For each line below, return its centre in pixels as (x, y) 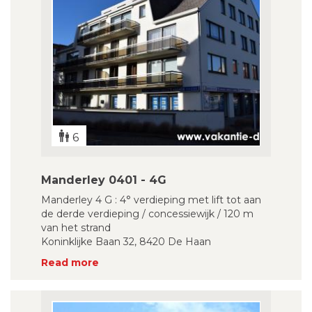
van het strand (76, 228)
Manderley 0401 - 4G (104, 180)
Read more (70, 263)
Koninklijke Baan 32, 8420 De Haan (126, 242)
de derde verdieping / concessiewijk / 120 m (147, 214)
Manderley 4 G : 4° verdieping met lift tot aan (151, 200)
